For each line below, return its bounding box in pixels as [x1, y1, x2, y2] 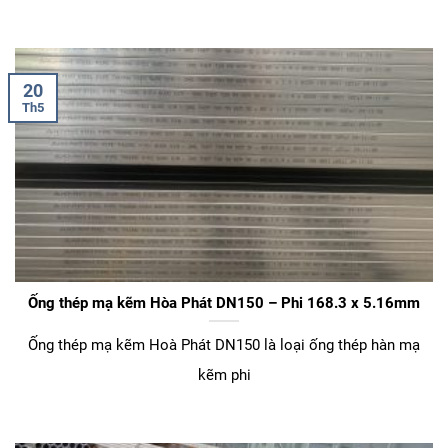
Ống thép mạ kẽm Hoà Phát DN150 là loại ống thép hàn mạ [28, 336, 420, 355]
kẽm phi [197, 366, 251, 385]
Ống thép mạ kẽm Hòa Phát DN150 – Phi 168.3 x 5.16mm [28, 293, 420, 312]
